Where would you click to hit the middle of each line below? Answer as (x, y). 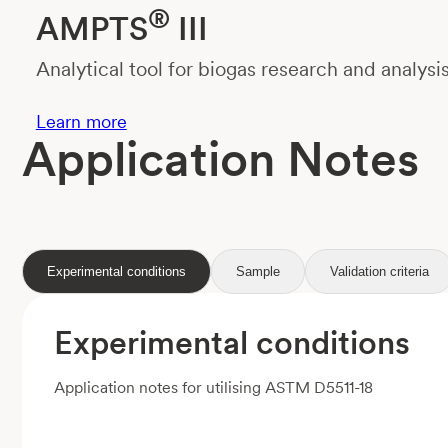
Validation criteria (379, 272)
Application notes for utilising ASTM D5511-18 (213, 388)
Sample (257, 272)
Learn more (81, 122)
